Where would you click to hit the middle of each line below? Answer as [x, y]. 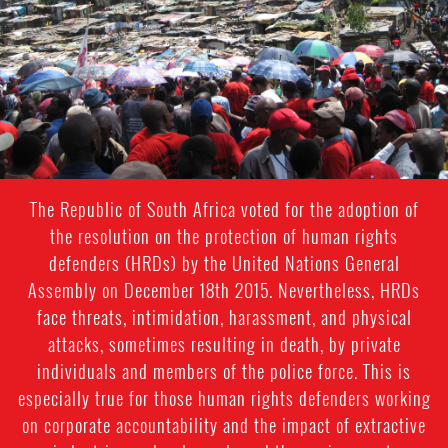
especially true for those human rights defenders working [224, 398]
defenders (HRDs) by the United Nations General [224, 263]
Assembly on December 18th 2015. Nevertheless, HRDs [224, 290]
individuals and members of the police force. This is [224, 371]
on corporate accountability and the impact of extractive [224, 425]
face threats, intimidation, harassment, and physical [224, 317]
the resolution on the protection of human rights [224, 236]
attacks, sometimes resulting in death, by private [224, 344]
